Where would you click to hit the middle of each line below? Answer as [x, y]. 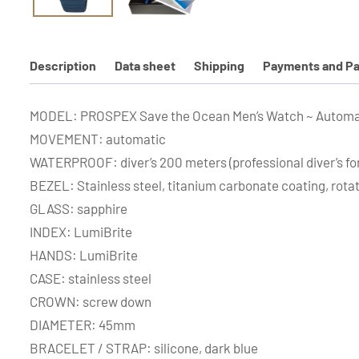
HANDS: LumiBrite [84, 254]
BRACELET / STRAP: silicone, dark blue [144, 347]
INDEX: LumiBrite [81, 231]
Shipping [219, 66]
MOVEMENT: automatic [98, 138]
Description [63, 66]
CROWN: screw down [91, 301]
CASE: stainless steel [91, 278]
